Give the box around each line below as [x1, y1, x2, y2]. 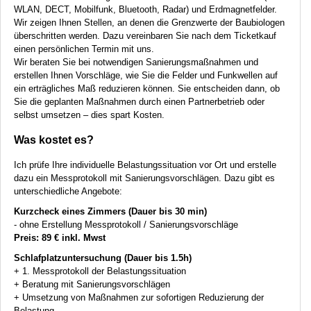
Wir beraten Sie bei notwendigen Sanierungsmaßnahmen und [14, 57, 258, 68]
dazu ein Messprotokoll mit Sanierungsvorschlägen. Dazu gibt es [14, 172, 275, 183]
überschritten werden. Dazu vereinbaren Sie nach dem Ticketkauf [14, 31, 276, 42]
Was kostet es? [14, 133, 94, 146]
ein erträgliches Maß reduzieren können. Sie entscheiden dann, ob [14, 83, 280, 94]
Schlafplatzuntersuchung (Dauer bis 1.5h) [14, 252, 192, 263]
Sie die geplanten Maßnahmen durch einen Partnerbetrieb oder [14, 96, 264, 108]
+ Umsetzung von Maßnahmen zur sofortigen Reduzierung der [14, 292, 264, 303]
